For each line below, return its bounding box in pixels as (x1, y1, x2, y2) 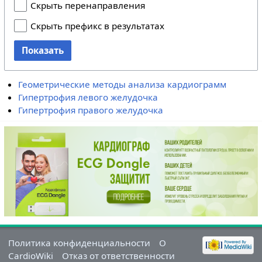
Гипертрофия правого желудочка (18, 104, 164, 116)
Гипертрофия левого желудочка (18, 91, 158, 104)
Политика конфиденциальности (8, 237, 150, 249)
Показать (21, 44, 64, 56)
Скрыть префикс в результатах (30, 20, 164, 32)
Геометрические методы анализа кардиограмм (18, 78, 227, 91)
